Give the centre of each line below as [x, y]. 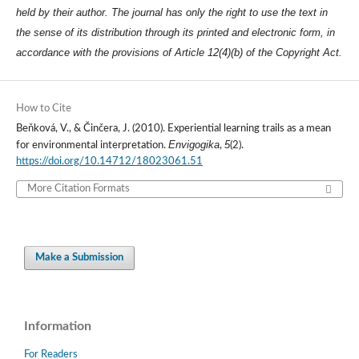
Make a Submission [80, 257]
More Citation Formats [78, 188]
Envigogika [194, 144]
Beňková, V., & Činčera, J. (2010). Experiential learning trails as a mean [173, 128]
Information [58, 326]
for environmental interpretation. [92, 145]
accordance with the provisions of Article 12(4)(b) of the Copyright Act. [179, 53]
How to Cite [43, 108]
